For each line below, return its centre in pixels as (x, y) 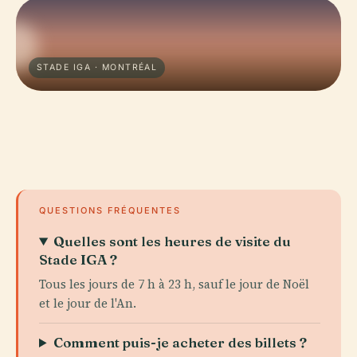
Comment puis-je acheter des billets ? (180, 342)
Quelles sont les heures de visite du (173, 241)
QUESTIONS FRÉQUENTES (110, 210)
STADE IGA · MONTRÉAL (97, 67)
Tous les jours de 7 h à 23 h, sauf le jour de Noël (174, 284)
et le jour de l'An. (88, 303)
